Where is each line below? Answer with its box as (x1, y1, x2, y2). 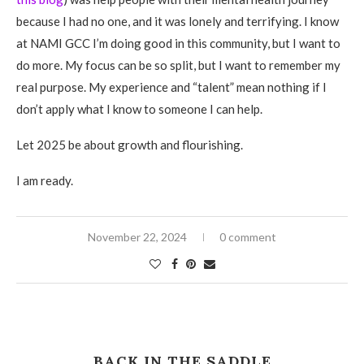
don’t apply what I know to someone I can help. (16, 102, 262, 116)
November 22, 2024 (88, 230, 187, 244)
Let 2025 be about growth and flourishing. (16, 137, 243, 152)
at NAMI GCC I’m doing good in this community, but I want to (16, 36, 340, 50)
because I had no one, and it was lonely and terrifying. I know (16, 14, 339, 28)
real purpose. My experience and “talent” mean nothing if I (16, 80, 327, 94)
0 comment (219, 230, 276, 244)
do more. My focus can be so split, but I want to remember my (16, 58, 340, 72)
